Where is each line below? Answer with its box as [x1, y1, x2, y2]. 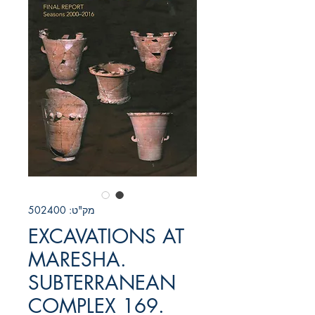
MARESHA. [28, 247, 127, 273]
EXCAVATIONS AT [28, 224, 184, 250]
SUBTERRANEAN [28, 270, 176, 296]
